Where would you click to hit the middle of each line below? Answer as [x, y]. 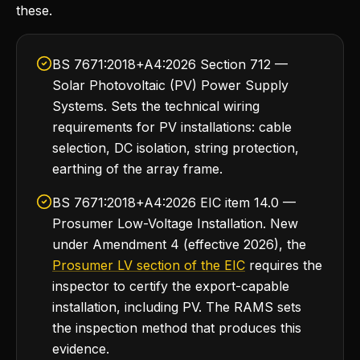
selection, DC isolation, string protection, [176, 148]
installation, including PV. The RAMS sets [177, 307]
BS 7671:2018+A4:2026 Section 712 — [170, 64]
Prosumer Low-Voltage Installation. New [175, 223]
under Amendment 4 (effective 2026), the [179, 244]
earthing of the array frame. [137, 169]
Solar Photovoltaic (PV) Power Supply [170, 85]
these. [34, 10]
